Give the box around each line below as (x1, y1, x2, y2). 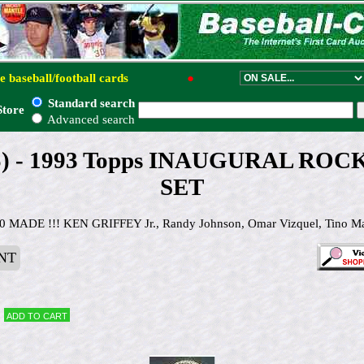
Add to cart (6, 307, 68, 322)
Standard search (45, 96, 135, 110)
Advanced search (45, 112, 135, 126)
